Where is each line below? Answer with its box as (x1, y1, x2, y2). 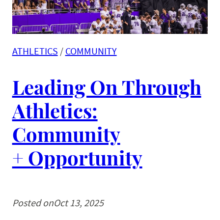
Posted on (12, 196, 54, 209)
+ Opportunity (12, 144, 142, 170)
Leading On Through (12, 73, 201, 100)
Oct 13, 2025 (53, 196, 104, 209)
